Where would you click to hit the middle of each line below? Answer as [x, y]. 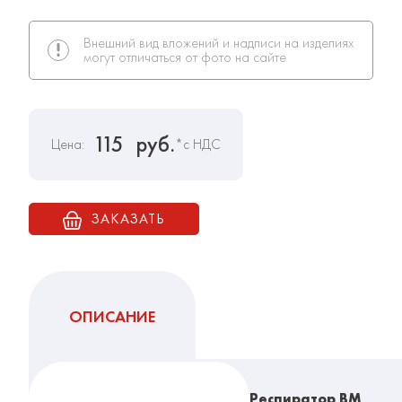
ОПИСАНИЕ [112, 317]
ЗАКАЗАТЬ [128, 219]
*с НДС [198, 144]
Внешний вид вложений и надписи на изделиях [218, 43]
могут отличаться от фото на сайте [185, 57]
